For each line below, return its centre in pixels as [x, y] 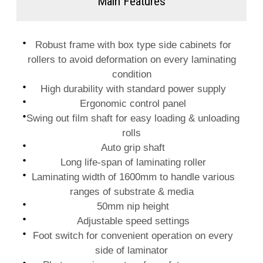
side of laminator [131, 250]
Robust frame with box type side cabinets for [131, 45]
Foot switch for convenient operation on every [131, 235]
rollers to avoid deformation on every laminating [131, 59]
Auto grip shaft [131, 147]
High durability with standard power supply [131, 89]
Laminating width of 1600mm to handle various [131, 177]
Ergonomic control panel [131, 103]
